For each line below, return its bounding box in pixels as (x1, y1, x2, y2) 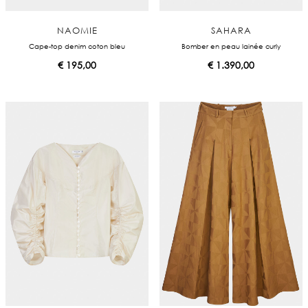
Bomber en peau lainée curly (181, 41, 280, 50)
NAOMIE (56, 24, 98, 36)
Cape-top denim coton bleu (29, 41, 125, 50)
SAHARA (210, 24, 252, 36)
